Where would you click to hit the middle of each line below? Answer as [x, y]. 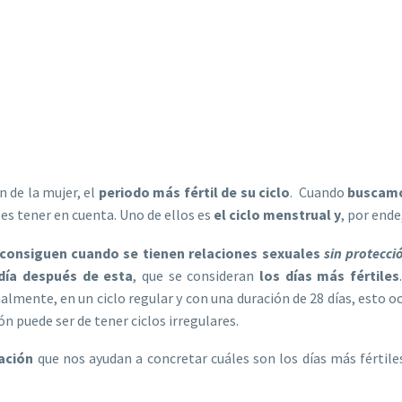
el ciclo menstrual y [277, 214]
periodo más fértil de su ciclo [194, 192]
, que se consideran [194, 275]
